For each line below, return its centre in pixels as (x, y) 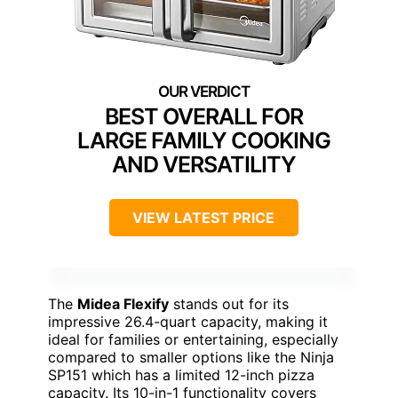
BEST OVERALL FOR (203, 116)
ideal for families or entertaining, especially (193, 339)
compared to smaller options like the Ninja (191, 357)
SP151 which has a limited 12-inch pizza (181, 374)
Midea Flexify (123, 303)
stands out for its (229, 303)
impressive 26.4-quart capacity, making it (188, 321)
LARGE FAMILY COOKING (203, 140)
